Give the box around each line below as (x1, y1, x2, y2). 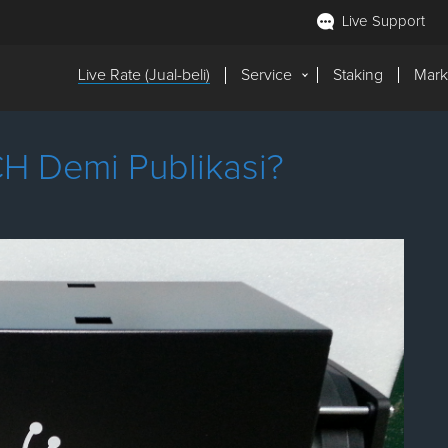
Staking (333, 67, 383, 83)
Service (241, 67, 292, 83)
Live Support (342, 13, 425, 29)
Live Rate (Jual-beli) (78, 67, 210, 83)
